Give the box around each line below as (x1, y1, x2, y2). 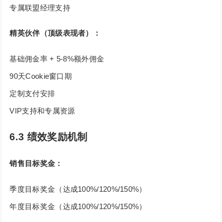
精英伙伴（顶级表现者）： (9, 29, 101, 38)
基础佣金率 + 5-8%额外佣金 (9, 55, 105, 63)
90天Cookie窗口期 (9, 72, 72, 81)
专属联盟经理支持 (9, 3, 70, 12)
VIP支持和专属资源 (9, 107, 75, 115)
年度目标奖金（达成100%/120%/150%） (9, 202, 147, 211)
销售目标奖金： (9, 159, 63, 168)
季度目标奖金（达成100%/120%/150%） (9, 185, 147, 194)
